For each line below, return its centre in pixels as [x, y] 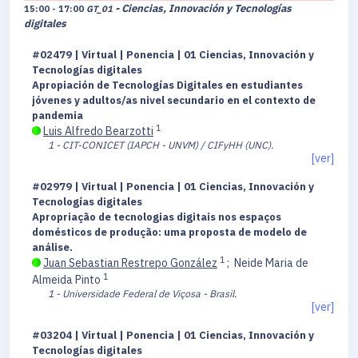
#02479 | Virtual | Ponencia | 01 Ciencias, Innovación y [173, 55]
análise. [52, 248]
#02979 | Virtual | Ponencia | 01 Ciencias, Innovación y [173, 187]
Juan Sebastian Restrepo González [130, 263]
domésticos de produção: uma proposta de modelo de [169, 233]
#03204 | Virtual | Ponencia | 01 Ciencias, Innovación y [173, 336]
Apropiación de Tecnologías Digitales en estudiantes [167, 86]
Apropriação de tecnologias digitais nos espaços [157, 217]
